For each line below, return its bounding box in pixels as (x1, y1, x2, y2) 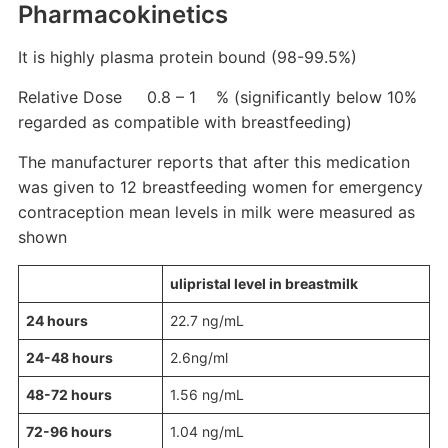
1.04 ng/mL (169, 423, 244, 440)
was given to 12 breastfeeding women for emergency (17, 177, 423, 197)
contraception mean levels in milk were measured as (17, 202, 415, 222)
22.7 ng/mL (169, 312, 244, 329)
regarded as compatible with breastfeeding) (17, 112, 352, 132)
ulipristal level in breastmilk (169, 275, 358, 292)
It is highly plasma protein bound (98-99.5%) (17, 47, 357, 67)
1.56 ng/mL (169, 386, 244, 403)
